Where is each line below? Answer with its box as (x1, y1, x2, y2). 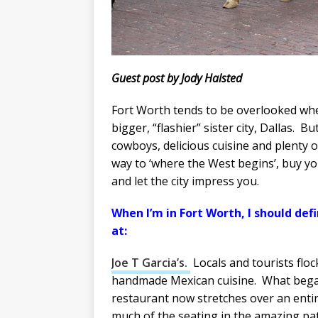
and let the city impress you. (111, 173, 259, 190)
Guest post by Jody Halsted (111, 70, 242, 87)
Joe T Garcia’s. (111, 255, 190, 271)
